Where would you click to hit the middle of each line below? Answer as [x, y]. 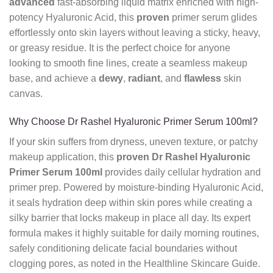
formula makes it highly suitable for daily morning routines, [134, 233]
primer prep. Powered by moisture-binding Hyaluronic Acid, [136, 188]
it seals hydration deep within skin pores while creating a [131, 203]
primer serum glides [213, 18]
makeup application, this [63, 157]
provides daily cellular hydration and [182, 172]
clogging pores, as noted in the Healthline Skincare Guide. [135, 264]
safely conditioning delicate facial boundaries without [123, 249]
